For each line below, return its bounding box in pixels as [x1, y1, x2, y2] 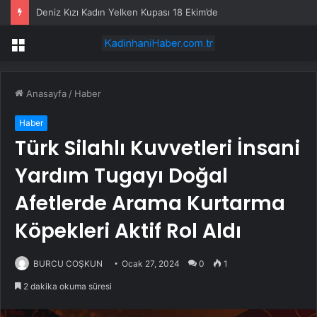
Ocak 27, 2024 [122, 258, 180, 270]
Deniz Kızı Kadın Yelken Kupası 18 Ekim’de [36, 6, 218, 18]
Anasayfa [23, 88, 67, 100]
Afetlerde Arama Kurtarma [15, 190, 285, 218]
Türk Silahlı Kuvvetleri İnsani [15, 134, 300, 163]
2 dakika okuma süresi [21, 281, 112, 292]
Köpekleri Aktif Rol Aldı [15, 217, 241, 246]
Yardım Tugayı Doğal [15, 162, 228, 190]
